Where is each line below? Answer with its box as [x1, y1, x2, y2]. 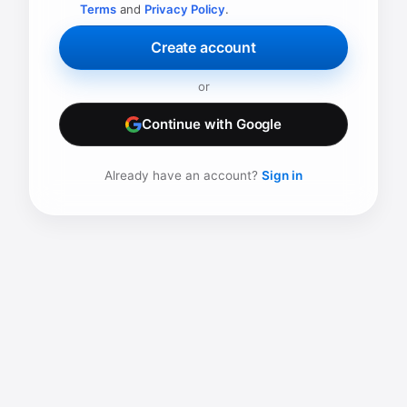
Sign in [262, 168, 303, 184]
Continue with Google [142, 115, 282, 134]
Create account [151, 38, 256, 57]
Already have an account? [104, 168, 262, 184]
